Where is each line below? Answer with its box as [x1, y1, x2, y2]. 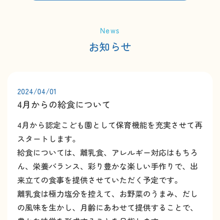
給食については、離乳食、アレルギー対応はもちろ [17, 146, 198, 158]
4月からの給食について [17, 97, 110, 110]
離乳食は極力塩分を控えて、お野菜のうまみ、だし [17, 187, 198, 199]
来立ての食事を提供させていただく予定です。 [17, 173, 182, 186]
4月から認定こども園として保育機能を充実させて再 [17, 118, 202, 131]
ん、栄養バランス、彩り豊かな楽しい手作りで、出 [17, 160, 198, 172]
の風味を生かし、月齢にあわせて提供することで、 [17, 201, 198, 213]
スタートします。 [17, 132, 80, 144]
